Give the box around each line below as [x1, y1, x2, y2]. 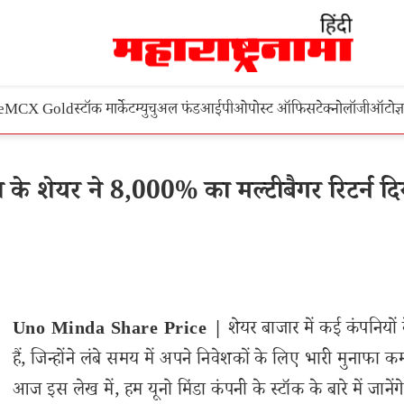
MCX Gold [5, 99, 74, 124]
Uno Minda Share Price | [13, 317, 224, 345]
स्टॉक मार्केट [74, 99, 135, 124]
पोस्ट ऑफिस [248, 99, 316, 124]
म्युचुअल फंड [135, 99, 200, 124]
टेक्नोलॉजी [316, 99, 370, 124]
